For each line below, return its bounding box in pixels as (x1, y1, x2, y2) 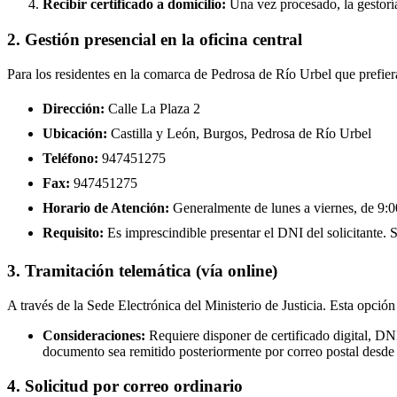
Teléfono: (43, 150, 98, 166)
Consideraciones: (43, 327, 145, 343)
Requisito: (43, 224, 104, 240)
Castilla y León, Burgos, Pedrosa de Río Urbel (107, 125, 371, 141)
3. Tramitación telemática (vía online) (7, 261, 277, 281)
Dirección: (43, 100, 105, 116)
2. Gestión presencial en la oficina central (7, 29, 302, 49)
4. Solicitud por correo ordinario (7, 376, 243, 395)
